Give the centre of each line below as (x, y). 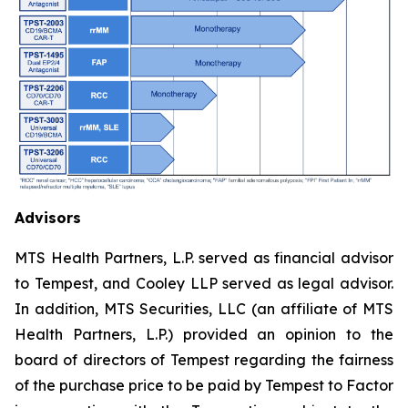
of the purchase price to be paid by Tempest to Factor (204, 386)
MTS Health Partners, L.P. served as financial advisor (204, 258)
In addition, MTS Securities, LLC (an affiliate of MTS (204, 309)
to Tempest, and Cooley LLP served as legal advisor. (204, 284)
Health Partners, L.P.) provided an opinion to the (204, 335)
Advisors (48, 218)
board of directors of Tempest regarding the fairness (204, 360)
